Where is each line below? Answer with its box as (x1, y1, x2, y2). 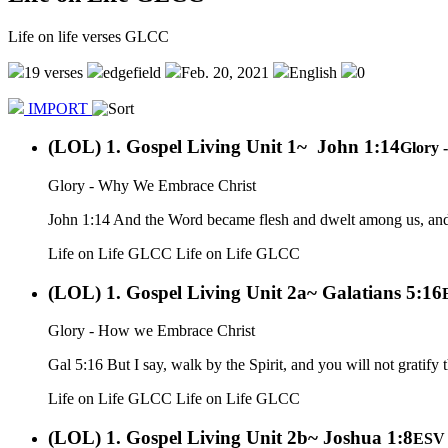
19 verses (24, 63, 83, 81)
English (289, 63, 337, 81)
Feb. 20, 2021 (181, 63, 269, 81)
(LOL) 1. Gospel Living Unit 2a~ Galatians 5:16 (48, 281, 442, 303)
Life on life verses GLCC (8, 27, 169, 45)
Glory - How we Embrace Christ (48, 322, 255, 340)
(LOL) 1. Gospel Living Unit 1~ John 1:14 (48, 136, 400, 158)
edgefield (103, 63, 161, 81)
